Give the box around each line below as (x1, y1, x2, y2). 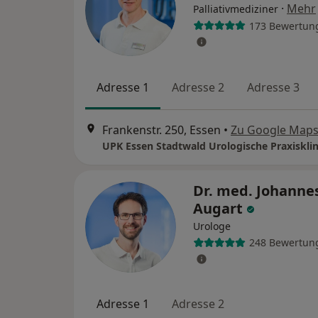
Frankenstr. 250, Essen (102, 121, 221, 138)
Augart (193, 198, 246, 218)
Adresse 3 (247, 79, 300, 96)
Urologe (193, 219, 231, 233)
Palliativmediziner (193, 2, 278, 16)
